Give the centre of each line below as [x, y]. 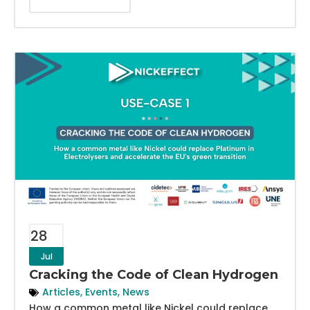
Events [101, 292]
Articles [61, 292]
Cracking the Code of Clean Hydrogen [154, 275]
